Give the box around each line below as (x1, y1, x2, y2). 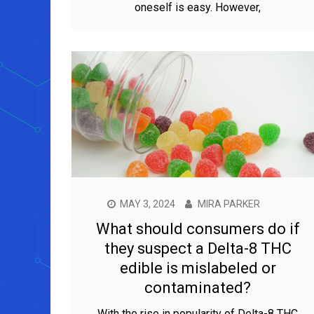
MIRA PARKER (198, 198, 260, 210)
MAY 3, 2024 (120, 198, 175, 210)
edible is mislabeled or (119, 259, 276, 277)
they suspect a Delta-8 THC (104, 239, 292, 257)
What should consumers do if (95, 219, 300, 238)
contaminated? (144, 278, 251, 296)
